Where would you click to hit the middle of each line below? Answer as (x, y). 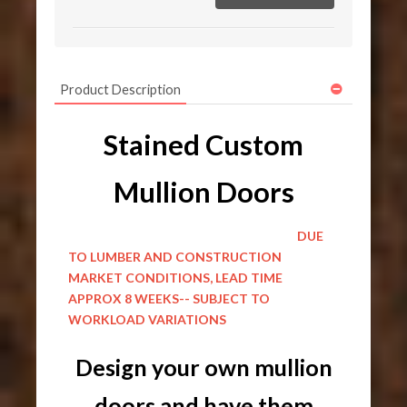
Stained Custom (203, 144)
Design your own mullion (203, 367)
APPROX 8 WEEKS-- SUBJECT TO (169, 298)
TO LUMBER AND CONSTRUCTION (175, 256)
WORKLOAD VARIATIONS (148, 319)
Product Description (121, 89)
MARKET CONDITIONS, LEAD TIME (176, 277)
